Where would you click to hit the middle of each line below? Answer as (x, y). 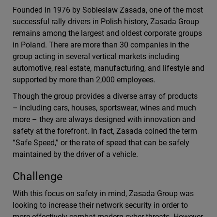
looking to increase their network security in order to (100, 205)
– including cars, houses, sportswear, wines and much (104, 108)
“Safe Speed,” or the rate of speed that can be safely (101, 143)
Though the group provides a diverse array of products (105, 96)
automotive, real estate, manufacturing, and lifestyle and (108, 68)
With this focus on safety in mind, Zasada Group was (103, 194)
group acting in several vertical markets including (96, 56)
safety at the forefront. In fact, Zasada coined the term (105, 131)
